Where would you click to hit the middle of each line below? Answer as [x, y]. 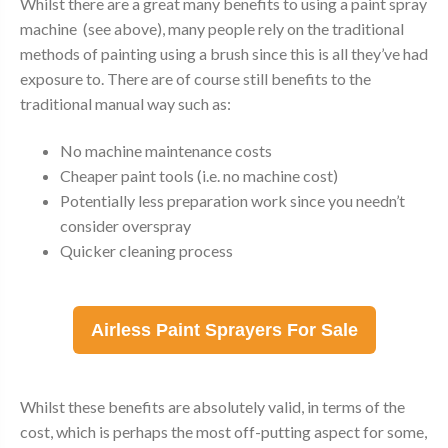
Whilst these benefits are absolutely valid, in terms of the [212, 406]
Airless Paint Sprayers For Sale [224, 329]
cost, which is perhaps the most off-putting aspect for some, [223, 431]
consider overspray [125, 226]
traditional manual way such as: [125, 103]
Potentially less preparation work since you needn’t [232, 201]
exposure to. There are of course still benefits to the [195, 78]
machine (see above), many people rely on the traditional [212, 28]
